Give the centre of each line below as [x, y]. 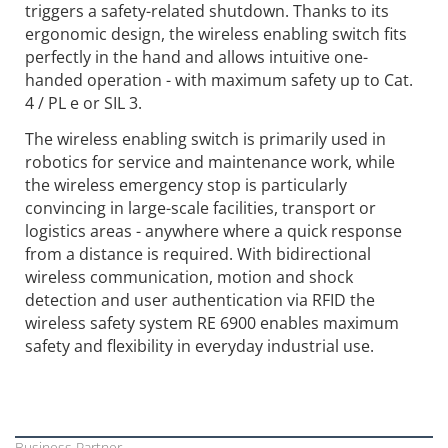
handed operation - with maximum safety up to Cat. [219, 79]
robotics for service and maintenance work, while [210, 161]
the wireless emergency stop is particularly [186, 184]
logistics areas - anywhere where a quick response [213, 230]
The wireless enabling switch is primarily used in [205, 138]
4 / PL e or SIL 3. [83, 102]
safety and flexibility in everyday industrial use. [199, 345]
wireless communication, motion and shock [189, 276]
